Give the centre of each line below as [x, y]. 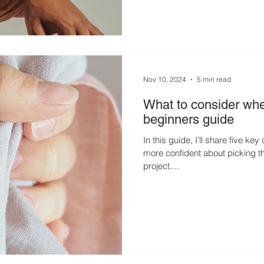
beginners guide [189, 119]
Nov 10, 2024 [165, 79]
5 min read [214, 79]
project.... [161, 166]
